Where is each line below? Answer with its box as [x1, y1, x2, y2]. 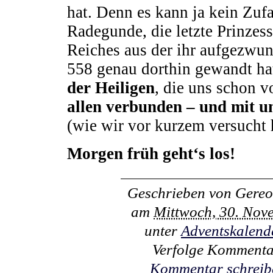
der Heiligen [66, 79, 155, 97]
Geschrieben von [127, 184, 235, 201]
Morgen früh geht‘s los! [66, 144, 235, 163]
